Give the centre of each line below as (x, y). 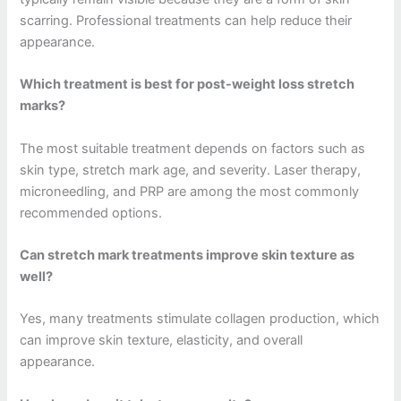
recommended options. (91, 213)
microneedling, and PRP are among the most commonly (190, 191)
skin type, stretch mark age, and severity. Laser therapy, (191, 170)
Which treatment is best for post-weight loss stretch (188, 85)
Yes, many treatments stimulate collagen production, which (200, 319)
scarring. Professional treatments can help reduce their (186, 20)
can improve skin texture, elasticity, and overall (162, 341)
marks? (43, 106)
